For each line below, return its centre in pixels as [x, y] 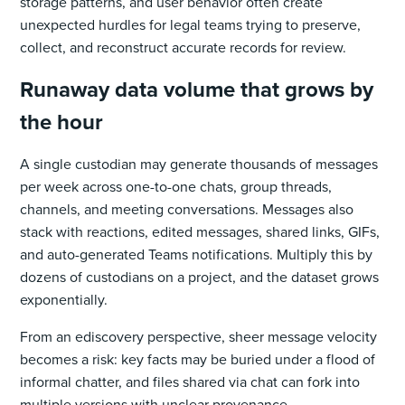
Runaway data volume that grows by [197, 89]
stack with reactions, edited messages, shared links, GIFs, [200, 231]
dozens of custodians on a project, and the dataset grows [200, 277]
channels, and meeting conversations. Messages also [187, 209]
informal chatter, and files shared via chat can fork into [190, 381]
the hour [62, 122]
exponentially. [64, 299]
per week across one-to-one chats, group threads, [176, 186]
